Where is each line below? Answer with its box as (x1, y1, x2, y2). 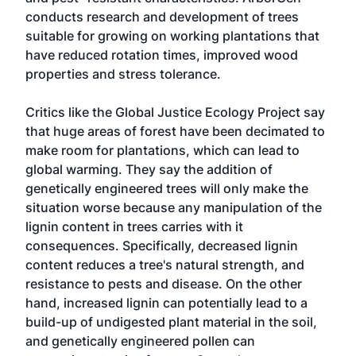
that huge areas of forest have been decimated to (25, 123, 325, 139)
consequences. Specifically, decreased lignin (25, 238, 298, 253)
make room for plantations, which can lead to (25, 142, 300, 158)
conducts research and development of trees (25, 9, 299, 25)
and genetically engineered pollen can (25, 333, 255, 349)
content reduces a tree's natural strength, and (25, 257, 304, 273)
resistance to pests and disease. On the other (25, 276, 302, 292)
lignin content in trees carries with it (25, 219, 243, 234)
